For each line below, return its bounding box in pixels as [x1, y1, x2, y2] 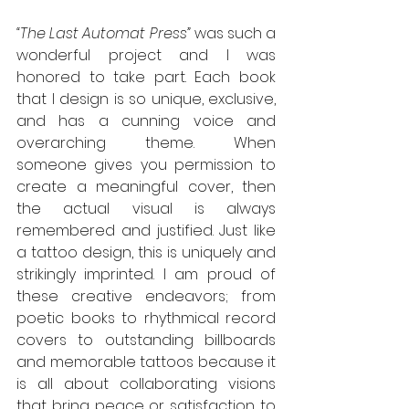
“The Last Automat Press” [16, 22, 194, 44]
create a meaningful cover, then [16, 175, 276, 197]
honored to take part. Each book [16, 66, 276, 88]
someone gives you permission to [16, 153, 276, 175]
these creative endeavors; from [16, 285, 276, 307]
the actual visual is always [16, 197, 276, 219]
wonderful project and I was [16, 44, 276, 66]
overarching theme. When [16, 131, 276, 153]
